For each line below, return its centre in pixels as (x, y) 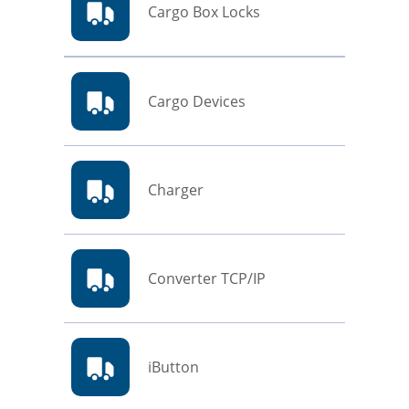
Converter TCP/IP (206, 279)
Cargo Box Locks (204, 12)
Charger (175, 190)
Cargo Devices (196, 102)
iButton (173, 367)
